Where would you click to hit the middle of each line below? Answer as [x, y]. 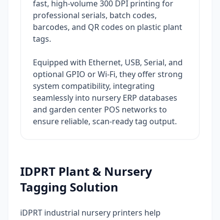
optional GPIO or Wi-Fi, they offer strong [108, 74]
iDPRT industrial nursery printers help [90, 213]
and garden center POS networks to [100, 110]
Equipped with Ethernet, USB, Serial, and [108, 63]
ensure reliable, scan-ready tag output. [105, 122]
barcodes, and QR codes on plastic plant [108, 27]
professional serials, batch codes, [95, 15]
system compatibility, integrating [94, 86]
